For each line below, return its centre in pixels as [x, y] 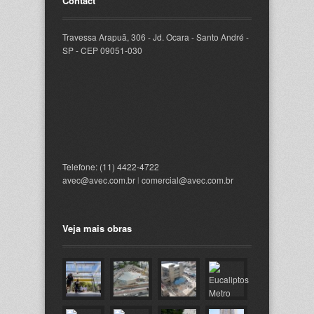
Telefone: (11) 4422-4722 [111, 166]
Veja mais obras [97, 228]
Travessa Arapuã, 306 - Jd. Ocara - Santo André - [156, 37]
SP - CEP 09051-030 [102, 50]
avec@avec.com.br [99, 180]
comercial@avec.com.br [187, 180]
